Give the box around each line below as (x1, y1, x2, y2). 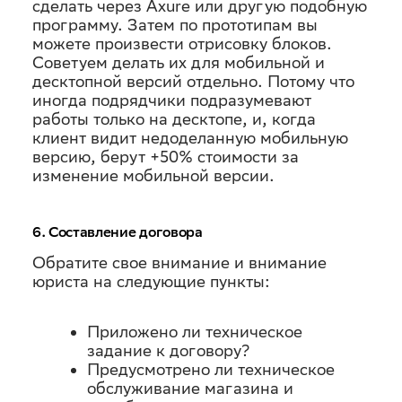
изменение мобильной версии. (32, 166, 275, 185)
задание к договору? (86, 341, 250, 360)
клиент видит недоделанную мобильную (32, 128, 348, 147)
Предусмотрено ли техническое (86, 360, 335, 379)
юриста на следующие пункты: (32, 272, 270, 291)
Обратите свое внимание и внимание (32, 253, 327, 272)
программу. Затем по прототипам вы (32, 15, 318, 34)
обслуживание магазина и (86, 379, 293, 398)
